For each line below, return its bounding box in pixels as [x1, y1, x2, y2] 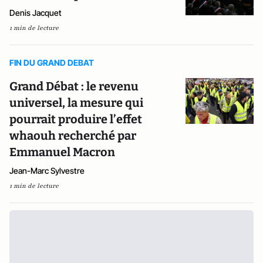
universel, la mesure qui [9, 96, 143, 110]
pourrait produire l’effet [9, 112, 142, 126]
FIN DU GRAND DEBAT [9, 58, 94, 68]
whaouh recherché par [9, 129, 136, 143]
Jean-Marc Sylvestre [9, 166, 85, 176]
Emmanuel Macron [9, 145, 115, 159]
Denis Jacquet [9, 8, 62, 18]
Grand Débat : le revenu [9, 79, 139, 93]
